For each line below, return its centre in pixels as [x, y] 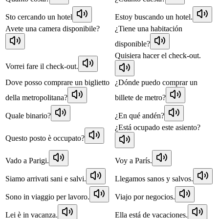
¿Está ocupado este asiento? [158, 127]
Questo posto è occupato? [45, 138]
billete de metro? [140, 97]
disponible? [132, 44]
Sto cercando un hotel [39, 17]
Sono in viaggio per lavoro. [47, 197]
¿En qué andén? [140, 115]
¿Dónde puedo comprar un [156, 82]
